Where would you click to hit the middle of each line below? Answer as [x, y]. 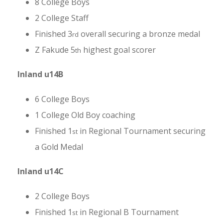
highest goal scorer [118, 50]
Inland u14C [41, 171]
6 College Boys [62, 99]
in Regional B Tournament [128, 212]
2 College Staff [62, 18]
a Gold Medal [59, 147]
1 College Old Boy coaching [85, 115]
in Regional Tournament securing [142, 131]
